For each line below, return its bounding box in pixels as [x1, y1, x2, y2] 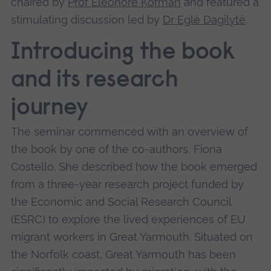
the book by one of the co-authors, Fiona [10, 143, 222, 156]
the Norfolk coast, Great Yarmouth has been [10, 248, 236, 261]
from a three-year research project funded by [10, 178, 244, 191]
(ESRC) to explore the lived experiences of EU [10, 213, 246, 226]
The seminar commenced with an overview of [10, 125, 248, 139]
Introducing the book [10, 42, 235, 65]
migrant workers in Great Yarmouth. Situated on [10, 230, 253, 244]
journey [10, 97, 88, 121]
